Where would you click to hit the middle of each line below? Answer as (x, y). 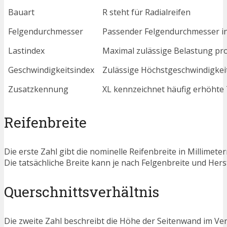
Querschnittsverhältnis (82, 192)
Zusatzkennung (38, 89)
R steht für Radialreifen (146, 12)
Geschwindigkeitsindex (51, 70)
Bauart (21, 12)
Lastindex (26, 51)
